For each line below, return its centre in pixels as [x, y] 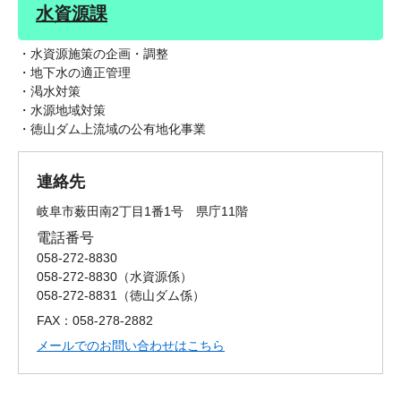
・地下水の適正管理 [74, 73]
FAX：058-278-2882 [95, 321]
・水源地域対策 [62, 111]
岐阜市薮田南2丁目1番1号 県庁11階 [142, 212]
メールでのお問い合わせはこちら [131, 346]
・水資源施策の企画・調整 [93, 54]
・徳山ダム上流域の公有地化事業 [112, 129]
